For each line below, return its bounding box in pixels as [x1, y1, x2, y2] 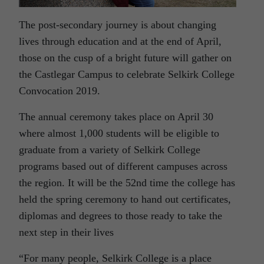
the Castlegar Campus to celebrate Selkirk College [19, 68, 235, 80]
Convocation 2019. [19, 84, 100, 97]
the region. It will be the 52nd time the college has [19, 176, 235, 189]
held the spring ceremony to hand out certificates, [19, 193, 231, 205]
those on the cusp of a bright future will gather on [19, 51, 232, 64]
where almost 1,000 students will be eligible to [19, 127, 219, 139]
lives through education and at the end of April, [19, 35, 222, 47]
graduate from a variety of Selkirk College [19, 143, 200, 156]
